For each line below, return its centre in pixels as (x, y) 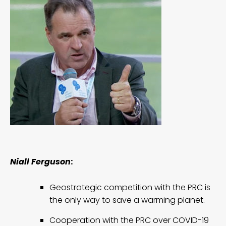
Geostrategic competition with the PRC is (130, 187)
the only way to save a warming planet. (127, 200)
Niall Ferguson (40, 161)
